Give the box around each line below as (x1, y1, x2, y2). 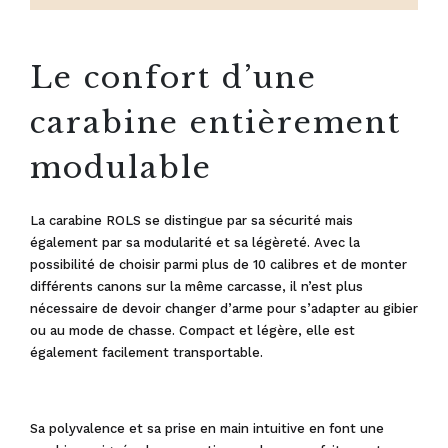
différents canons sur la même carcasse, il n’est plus (30, 279, 363, 294)
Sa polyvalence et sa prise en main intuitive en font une (30, 421, 384, 436)
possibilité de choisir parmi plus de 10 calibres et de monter (30, 257, 407, 272)
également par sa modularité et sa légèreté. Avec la (30, 235, 360, 250)
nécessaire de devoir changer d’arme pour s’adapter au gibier (30, 301, 418, 316)
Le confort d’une (30, 59, 317, 96)
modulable (30, 149, 212, 186)
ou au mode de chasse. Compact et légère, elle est (30, 323, 355, 338)
